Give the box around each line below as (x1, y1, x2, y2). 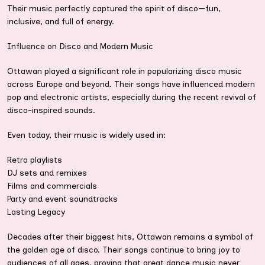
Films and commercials (7, 181, 97, 192)
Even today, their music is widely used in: (7, 130, 166, 141)
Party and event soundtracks (7, 194, 118, 205)
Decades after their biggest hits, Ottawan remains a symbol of (7, 232, 253, 243)
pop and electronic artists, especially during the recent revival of (7, 92, 256, 103)
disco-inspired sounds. (7, 105, 95, 116)
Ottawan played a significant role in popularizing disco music (7, 66, 242, 77)
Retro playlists (7, 155, 62, 166)
